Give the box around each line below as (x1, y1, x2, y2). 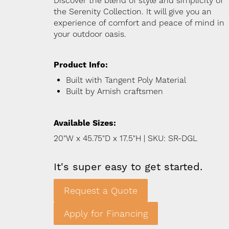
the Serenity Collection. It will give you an (53, 7, 212, 16)
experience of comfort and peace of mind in (53, 18, 224, 28)
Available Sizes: (53, 118, 116, 128)
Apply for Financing (63, 208, 148, 219)
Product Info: (53, 60, 108, 70)
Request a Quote (63, 185, 138, 196)
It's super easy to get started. (53, 161, 202, 173)
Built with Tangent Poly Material (65, 75, 186, 85)
